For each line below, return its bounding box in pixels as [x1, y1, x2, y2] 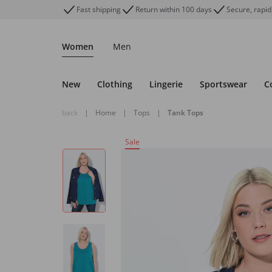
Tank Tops [168, 107, 203, 118]
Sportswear [200, 78, 247, 90]
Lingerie [149, 78, 183, 90]
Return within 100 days [135, 4, 212, 15]
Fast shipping [76, 4, 121, 15]
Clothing [97, 78, 132, 90]
